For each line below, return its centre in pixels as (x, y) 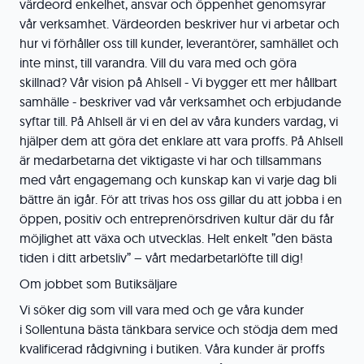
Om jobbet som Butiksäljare (98, 284)
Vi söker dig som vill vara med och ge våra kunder (162, 310)
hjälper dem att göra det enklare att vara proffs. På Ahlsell (181, 141)
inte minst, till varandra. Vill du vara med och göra (158, 63)
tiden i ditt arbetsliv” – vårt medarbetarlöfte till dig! (161, 258)
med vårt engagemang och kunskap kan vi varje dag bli (178, 180)
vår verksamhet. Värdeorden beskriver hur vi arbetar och (180, 24)
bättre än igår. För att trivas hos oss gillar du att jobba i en (181, 199)
